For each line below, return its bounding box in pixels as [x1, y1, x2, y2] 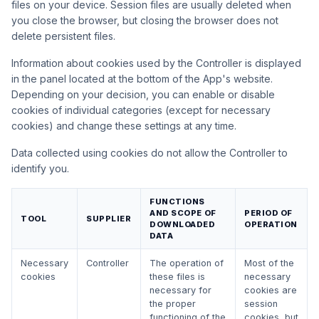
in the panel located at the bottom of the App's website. [11, 73, 273, 85]
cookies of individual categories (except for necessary [11, 104, 271, 116]
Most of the [244, 258, 294, 268]
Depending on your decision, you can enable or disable [11, 88, 275, 100]
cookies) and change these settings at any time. [11, 120, 236, 132]
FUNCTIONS [150, 197, 206, 206]
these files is [150, 271, 205, 282]
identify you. [11, 162, 69, 174]
